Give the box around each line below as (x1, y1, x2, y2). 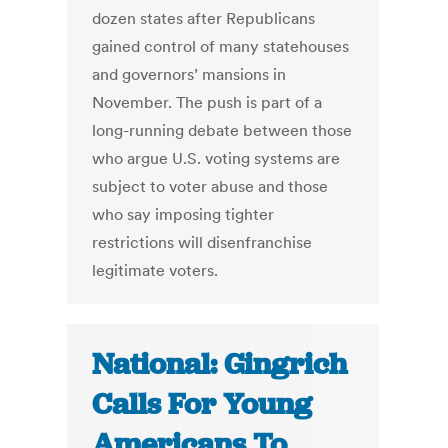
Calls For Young (92, 385, 313, 424)
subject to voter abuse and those (92, 176, 329, 197)
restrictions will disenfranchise (92, 232, 313, 253)
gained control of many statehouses (92, 36, 350, 57)
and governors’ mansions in (92, 64, 287, 85)
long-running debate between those (92, 120, 353, 141)
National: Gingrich (92, 345, 348, 384)
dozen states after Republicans (92, 8, 316, 29)
